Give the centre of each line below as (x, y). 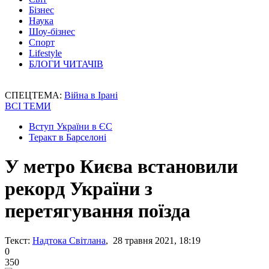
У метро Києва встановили (121, 167)
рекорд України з (79, 189)
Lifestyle (45, 53)
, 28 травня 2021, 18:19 (153, 240)
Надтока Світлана (69, 240)
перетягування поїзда (98, 211)
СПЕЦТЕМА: (35, 95)
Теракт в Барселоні (68, 137)
